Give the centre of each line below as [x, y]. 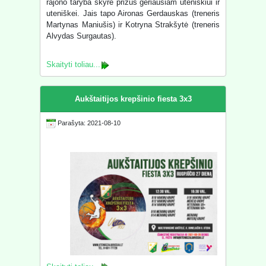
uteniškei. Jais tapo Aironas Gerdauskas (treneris [133, 14]
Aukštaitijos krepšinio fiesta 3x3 [133, 99]
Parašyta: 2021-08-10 [88, 123]
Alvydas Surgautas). [82, 36]
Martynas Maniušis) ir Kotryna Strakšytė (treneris [133, 25]
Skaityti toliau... [74, 65]
